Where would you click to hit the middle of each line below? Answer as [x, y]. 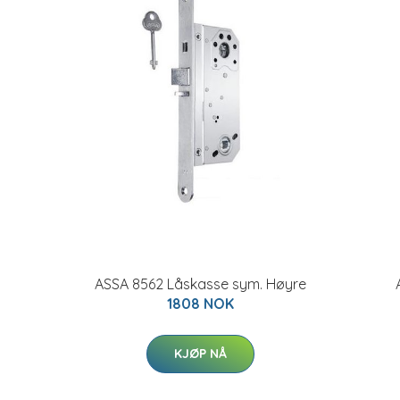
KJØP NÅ [200, 354]
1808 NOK [200, 304]
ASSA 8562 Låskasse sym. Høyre [200, 284]
